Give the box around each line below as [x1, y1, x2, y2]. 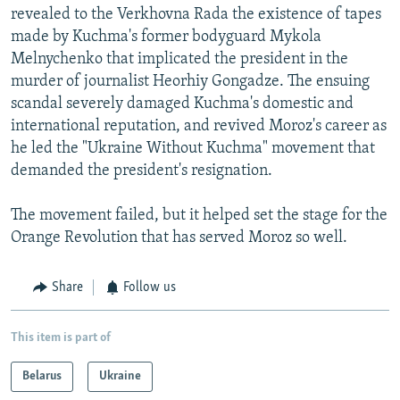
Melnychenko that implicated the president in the [11, 51, 348, 69]
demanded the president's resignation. [11, 162, 272, 180]
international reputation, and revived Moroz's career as [11, 118, 387, 136]
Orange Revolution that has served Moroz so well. [11, 229, 347, 247]
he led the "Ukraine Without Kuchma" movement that [11, 140, 375, 158]
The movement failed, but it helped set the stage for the [11, 207, 387, 225]
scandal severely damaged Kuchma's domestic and [11, 96, 354, 113]
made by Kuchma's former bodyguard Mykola [11, 29, 321, 46]
